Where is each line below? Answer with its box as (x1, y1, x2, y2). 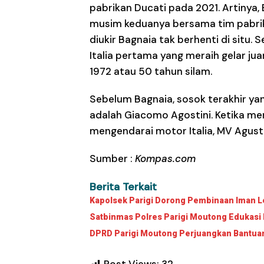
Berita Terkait (90, 180, 157, 194)
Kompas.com (135, 152, 196, 166)
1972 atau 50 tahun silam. (90, 65, 212, 78)
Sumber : (90, 152, 135, 166)
